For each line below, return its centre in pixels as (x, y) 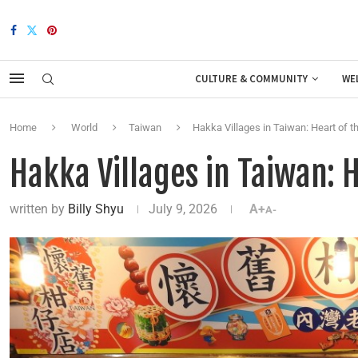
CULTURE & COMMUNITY (251, 79)
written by (39, 209)
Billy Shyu (96, 209)
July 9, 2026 (183, 209)
